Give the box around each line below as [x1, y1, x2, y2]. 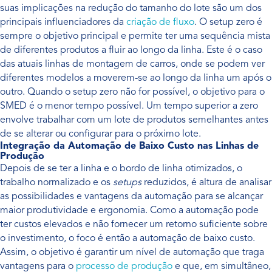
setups [113, 178, 144, 188]
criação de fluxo [126, 18, 194, 27]
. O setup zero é [194, 18, 262, 27]
